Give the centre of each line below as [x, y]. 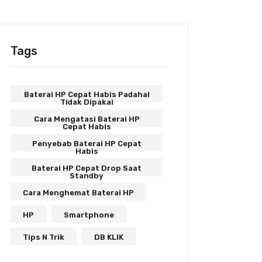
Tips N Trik [44, 237]
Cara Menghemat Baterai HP [79, 193]
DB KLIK [109, 237]
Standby [87, 176]
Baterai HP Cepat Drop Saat [87, 168]
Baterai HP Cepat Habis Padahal [87, 94]
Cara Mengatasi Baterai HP [87, 119]
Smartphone [89, 215]
